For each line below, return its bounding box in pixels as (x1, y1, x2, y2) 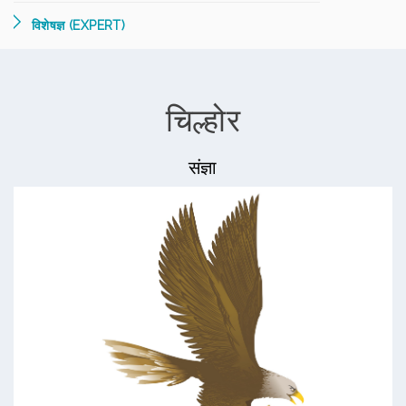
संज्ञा (188, 157, 217, 179)
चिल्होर (165, 101, 241, 139)
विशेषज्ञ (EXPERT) (32, 18, 126, 33)
